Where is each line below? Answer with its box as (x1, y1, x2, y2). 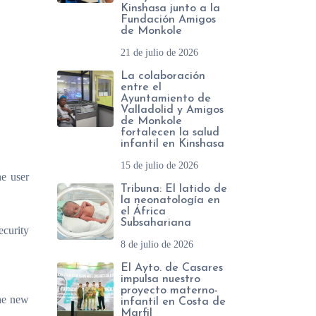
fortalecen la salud (121, 127, 219, 138)
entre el (121, 82, 162, 93)
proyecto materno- (121, 285, 218, 296)
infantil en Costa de (121, 296, 226, 308)
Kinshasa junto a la (121, 3, 220, 14)
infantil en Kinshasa (121, 138, 224, 150)
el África (121, 206, 166, 217)
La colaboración (121, 71, 205, 82)
